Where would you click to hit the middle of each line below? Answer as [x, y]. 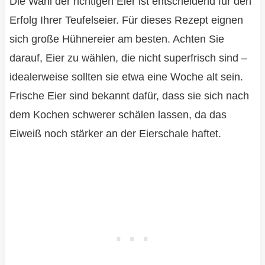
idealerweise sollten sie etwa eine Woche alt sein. [126, 77]
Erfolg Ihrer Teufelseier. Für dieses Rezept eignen [126, 20]
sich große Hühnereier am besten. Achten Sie [117, 39]
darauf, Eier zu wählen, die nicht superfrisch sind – [128, 58]
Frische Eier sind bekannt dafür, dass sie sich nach [129, 96]
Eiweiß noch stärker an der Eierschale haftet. [115, 134]
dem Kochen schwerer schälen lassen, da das [118, 115]
